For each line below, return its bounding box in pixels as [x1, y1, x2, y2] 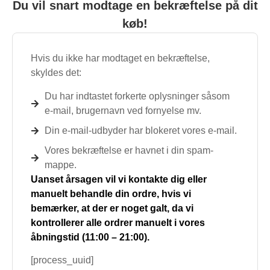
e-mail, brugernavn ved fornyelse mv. [44, 105, 201, 116]
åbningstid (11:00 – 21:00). [31, 231, 149, 242]
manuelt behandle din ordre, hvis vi [31, 188, 191, 199]
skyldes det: [31, 67, 81, 78]
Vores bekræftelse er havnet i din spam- [44, 145, 213, 155]
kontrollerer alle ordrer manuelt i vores [31, 217, 205, 228]
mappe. [44, 159, 77, 170]
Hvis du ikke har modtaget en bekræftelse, [31, 53, 210, 64]
